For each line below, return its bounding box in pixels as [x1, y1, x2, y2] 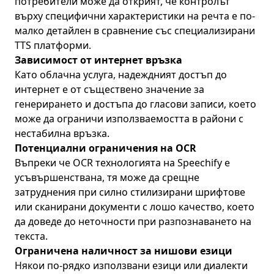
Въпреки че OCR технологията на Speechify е [15, 156, 230, 169]
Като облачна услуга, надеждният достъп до [15, 68, 227, 81]
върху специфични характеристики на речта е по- [15, 9, 255, 23]
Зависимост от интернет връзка [15, 53, 182, 67]
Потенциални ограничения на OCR [15, 141, 196, 155]
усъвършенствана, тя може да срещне [15, 171, 199, 184]
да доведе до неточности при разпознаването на [15, 215, 251, 228]
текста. [15, 229, 48, 243]
